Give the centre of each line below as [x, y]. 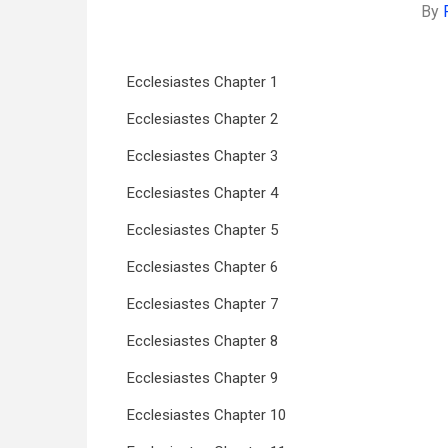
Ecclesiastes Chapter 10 [206, 415]
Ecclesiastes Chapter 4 [202, 193]
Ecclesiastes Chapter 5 [202, 230]
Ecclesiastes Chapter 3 [202, 156]
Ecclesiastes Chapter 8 [202, 341]
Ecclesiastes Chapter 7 [202, 304]
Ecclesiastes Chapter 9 [202, 378]
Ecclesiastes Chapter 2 [202, 119]
